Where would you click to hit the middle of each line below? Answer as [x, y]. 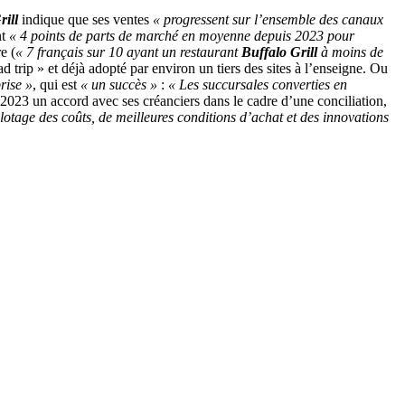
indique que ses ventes [85, 20]
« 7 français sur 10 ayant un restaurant [128, 52]
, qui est [57, 85]
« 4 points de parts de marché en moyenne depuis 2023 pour [182, 36]
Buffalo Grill [279, 52]
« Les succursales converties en [258, 85]
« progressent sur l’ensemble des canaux [268, 20]
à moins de [350, 52]
